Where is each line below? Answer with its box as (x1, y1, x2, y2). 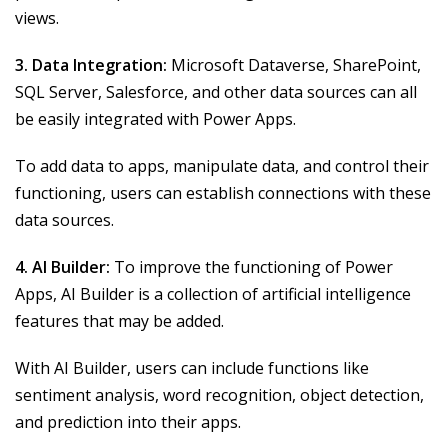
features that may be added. (15, 310, 224, 333)
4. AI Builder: (15, 256, 110, 279)
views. (15, 7, 59, 30)
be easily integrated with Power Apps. (15, 108, 296, 131)
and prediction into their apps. (15, 411, 241, 434)
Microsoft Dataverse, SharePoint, (167, 54, 421, 77)
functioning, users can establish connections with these (15, 182, 431, 205)
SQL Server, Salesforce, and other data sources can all (15, 81, 417, 104)
